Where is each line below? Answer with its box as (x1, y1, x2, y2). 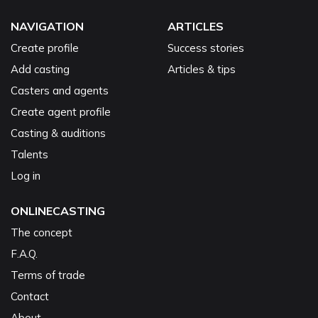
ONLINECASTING (11, 203, 105, 218)
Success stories (168, 40, 244, 55)
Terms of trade (11, 268, 85, 282)
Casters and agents (11, 83, 109, 97)
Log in (11, 168, 40, 182)
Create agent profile (11, 104, 111, 119)
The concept (11, 225, 72, 239)
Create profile (11, 40, 79, 55)
